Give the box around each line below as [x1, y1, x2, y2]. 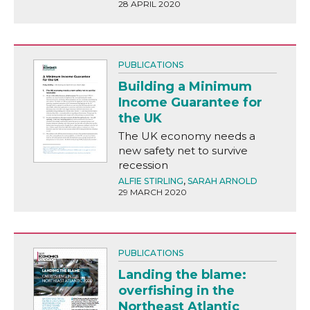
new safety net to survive [118, 144, 248, 157]
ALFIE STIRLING [118, 176, 183, 186]
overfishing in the [118, 283, 235, 298]
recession [118, 158, 168, 172]
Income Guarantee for [118, 95, 262, 110]
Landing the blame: [118, 267, 246, 282]
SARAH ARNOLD [187, 176, 257, 186]
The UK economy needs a [118, 129, 255, 143]
